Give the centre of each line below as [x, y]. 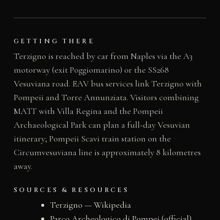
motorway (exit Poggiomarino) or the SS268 [91, 69]
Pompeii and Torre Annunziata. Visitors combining [106, 97]
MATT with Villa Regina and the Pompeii [88, 111]
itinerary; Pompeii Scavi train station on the [92, 138]
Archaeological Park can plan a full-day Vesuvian [102, 124]
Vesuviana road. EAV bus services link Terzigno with [108, 83]
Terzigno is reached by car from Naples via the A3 [103, 56]
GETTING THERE [54, 41]
